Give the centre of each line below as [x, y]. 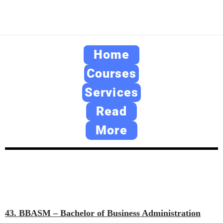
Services [111, 92]
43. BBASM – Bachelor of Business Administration [103, 213]
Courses [111, 73]
